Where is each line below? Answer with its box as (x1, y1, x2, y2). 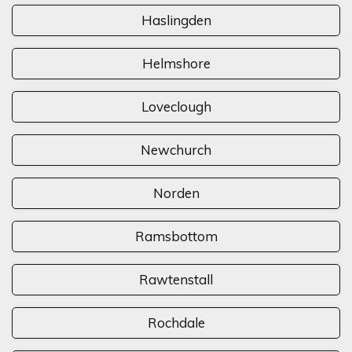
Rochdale (147, 314, 205, 332)
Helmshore (141, 55, 211, 72)
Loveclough (141, 98, 211, 115)
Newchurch (141, 141, 211, 159)
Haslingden (141, 12, 211, 29)
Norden (152, 185, 200, 202)
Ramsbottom (134, 228, 218, 245)
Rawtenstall (139, 271, 213, 288)
